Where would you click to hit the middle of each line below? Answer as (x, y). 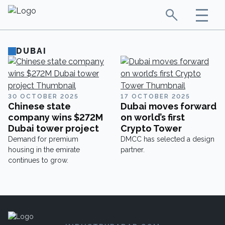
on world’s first (153, 117)
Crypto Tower (151, 128)
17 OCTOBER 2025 (155, 96)
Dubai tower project (53, 128)
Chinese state (39, 106)
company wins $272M (55, 117)
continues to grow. (38, 160)
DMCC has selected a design (167, 139)
